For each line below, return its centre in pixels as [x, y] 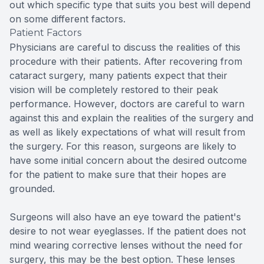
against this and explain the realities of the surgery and [131, 118]
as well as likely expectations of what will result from [127, 132]
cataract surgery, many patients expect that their [118, 76]
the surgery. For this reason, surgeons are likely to [123, 146]
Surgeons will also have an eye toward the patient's [125, 217]
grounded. [32, 189]
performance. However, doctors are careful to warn [127, 104]
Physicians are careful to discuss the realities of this [125, 47]
